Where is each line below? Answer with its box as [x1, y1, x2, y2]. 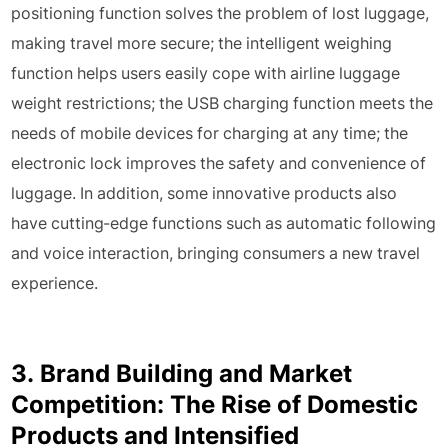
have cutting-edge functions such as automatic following [11, 213, 437, 233]
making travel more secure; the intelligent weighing [11, 33, 393, 53]
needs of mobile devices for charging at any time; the [11, 123, 409, 143]
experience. [11, 273, 99, 293]
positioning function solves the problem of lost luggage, [11, 3, 430, 23]
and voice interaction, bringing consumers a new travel [11, 243, 421, 263]
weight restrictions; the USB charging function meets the [11, 93, 434, 113]
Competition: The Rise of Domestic [11, 390, 419, 419]
